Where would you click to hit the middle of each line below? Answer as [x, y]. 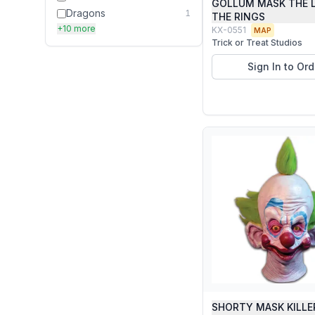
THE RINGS [238, 17]
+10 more [76, 28]
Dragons [86, 13]
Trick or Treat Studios [257, 43]
